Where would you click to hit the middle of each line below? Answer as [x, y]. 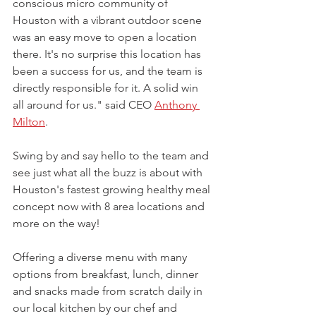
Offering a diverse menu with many [101, 257]
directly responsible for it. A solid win [107, 88]
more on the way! [56, 223]
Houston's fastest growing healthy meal [113, 189]
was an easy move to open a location [106, 37]
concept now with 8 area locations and [110, 206]
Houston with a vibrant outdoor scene [109, 20]
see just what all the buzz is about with [109, 172]
